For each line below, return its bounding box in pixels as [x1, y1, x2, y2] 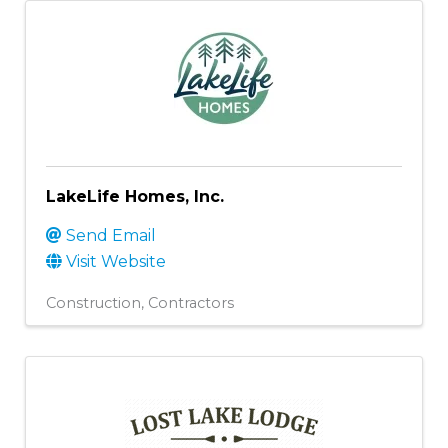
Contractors [148, 293, 234, 312]
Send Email [66, 225, 156, 245]
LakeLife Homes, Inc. [46, 186, 224, 206]
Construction [46, 293, 141, 312]
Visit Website [66, 251, 166, 271]
